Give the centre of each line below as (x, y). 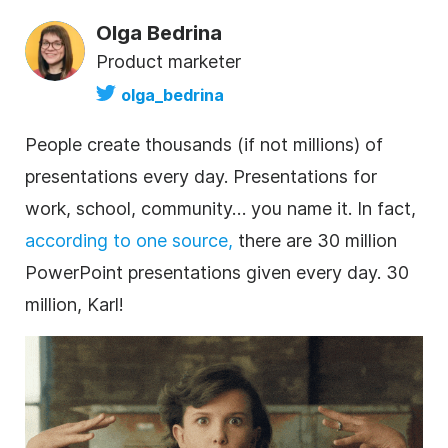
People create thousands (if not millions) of (204, 144)
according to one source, (129, 240)
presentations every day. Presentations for (201, 176)
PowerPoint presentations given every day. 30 (217, 272)
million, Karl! (74, 304)
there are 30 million (315, 240)
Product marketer (168, 61)
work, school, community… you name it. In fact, (220, 208)
